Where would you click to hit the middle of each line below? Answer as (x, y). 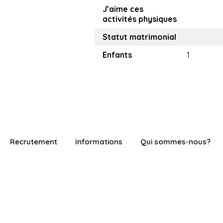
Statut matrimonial (139, 37)
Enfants (117, 55)
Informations (99, 142)
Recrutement (34, 142)
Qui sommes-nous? (175, 142)
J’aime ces (123, 9)
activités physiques (140, 19)
